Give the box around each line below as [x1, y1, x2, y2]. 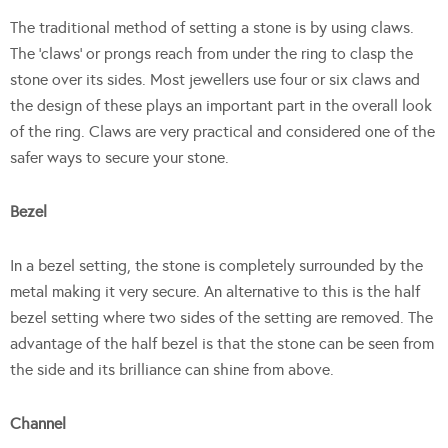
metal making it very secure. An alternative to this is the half [10, 281, 420, 301]
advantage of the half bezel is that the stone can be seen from [10, 333, 434, 353]
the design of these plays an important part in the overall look [10, 95, 432, 115]
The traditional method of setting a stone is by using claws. [10, 17, 414, 37]
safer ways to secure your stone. [10, 147, 229, 167]
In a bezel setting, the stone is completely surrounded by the [10, 255, 423, 275]
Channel [10, 413, 66, 433]
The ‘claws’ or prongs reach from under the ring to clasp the [10, 43, 413, 63]
